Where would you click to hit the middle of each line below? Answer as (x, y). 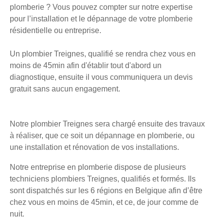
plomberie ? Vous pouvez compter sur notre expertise (101, 7)
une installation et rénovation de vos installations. (94, 147)
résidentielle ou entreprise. (55, 31)
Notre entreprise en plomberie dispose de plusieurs (98, 167)
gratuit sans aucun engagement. (65, 89)
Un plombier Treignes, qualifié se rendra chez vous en (103, 54)
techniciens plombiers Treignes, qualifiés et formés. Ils (103, 179)
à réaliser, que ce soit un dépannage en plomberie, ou (102, 136)
